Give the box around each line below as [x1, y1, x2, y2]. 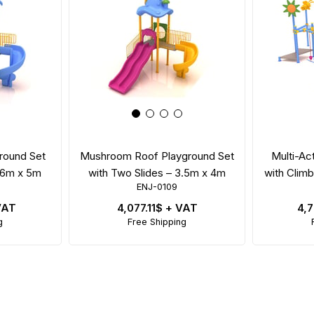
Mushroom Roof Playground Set [80, 149, 234, 163]
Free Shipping [128, 216, 186, 227]
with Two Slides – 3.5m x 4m [88, 165, 226, 179]
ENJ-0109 [137, 181, 177, 192]
